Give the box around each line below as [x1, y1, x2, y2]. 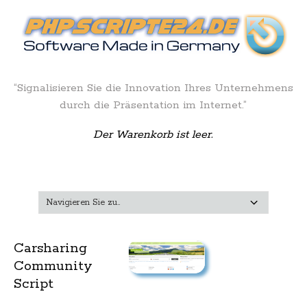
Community [14, 257, 93, 275]
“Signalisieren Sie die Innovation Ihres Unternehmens [13, 81, 293, 95]
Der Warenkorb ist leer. [93, 127, 214, 142]
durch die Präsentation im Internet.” [60, 98, 247, 112]
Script [14, 275, 53, 293]
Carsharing [14, 239, 87, 257]
